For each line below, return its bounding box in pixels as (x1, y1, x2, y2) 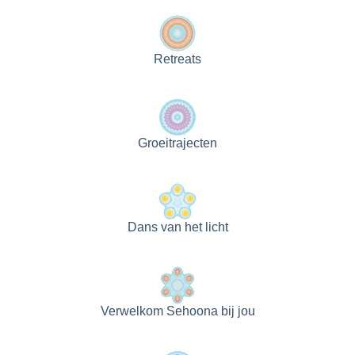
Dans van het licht (127, 219, 228, 234)
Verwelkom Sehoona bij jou (100, 303, 255, 318)
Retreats (154, 52, 201, 66)
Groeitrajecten (138, 136, 217, 150)
